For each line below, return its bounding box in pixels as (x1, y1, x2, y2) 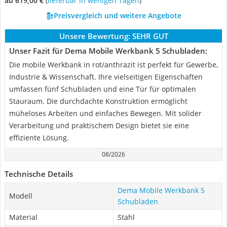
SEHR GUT (132, 31, 168, 41)
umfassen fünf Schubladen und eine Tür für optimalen (9, 84, 196, 94)
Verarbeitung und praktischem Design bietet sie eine (9, 121, 189, 130)
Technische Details (5, 169, 73, 179)
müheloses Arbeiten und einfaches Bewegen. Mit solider (9, 108, 202, 118)
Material (9, 212, 37, 222)
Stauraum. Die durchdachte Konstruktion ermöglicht (9, 96, 187, 106)
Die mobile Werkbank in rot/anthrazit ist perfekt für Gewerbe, (9, 60, 218, 69)
